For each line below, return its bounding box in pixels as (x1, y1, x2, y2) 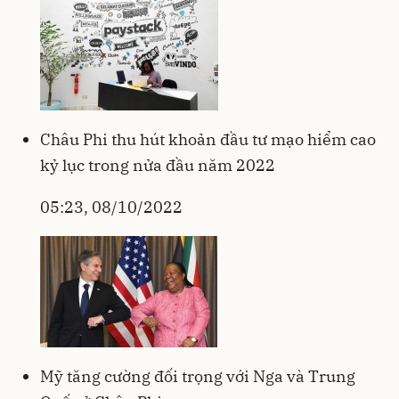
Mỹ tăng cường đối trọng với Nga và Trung (40, 365, 355, 387)
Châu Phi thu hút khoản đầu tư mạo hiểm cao (40, 128, 376, 150)
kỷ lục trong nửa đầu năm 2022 (40, 154, 275, 175)
